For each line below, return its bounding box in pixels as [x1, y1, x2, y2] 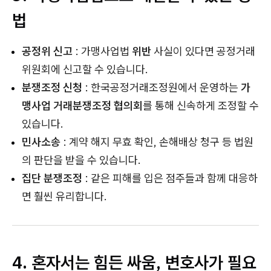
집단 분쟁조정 [22, 171, 82, 185]
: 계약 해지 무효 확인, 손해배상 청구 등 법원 [60, 135, 253, 149]
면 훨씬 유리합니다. [22, 189, 107, 203]
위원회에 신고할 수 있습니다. [22, 62, 148, 76]
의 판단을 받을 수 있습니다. [22, 153, 141, 167]
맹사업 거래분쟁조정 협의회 [22, 99, 143, 113]
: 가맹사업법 [73, 44, 132, 58]
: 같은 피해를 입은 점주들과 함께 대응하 [82, 171, 258, 185]
